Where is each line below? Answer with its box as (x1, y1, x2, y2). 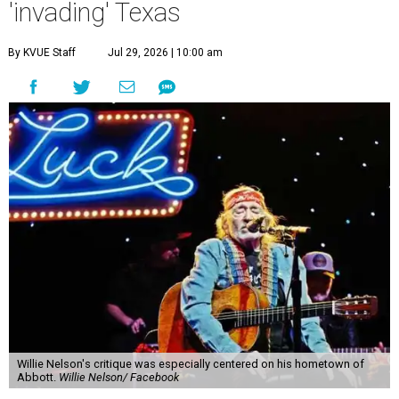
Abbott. (16, 370, 59, 384)
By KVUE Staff (8, 46, 76, 59)
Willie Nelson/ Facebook (58, 370, 179, 384)
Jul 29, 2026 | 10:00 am (108, 46, 223, 59)
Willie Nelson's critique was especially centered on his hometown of (16, 357, 364, 370)
